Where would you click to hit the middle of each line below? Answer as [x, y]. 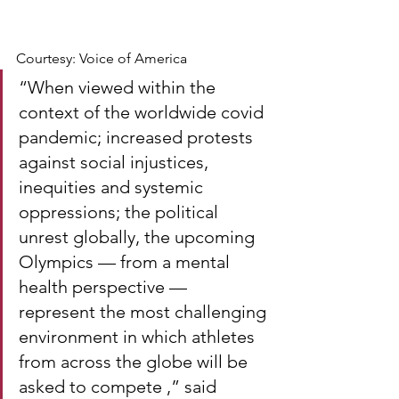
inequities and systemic [113, 187]
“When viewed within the [119, 87]
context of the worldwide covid [143, 112]
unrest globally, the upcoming [139, 236]
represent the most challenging [145, 311]
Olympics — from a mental [126, 261]
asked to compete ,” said [120, 386]
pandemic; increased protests [138, 137]
